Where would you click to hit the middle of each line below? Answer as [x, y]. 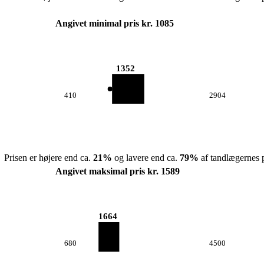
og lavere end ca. [146, 158]
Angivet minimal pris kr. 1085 [115, 23]
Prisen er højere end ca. [48, 158]
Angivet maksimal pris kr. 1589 [118, 171]
